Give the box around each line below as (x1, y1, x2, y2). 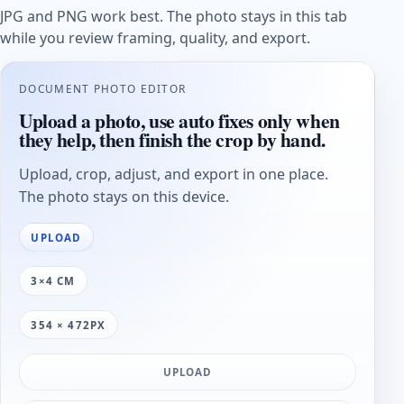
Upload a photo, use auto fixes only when (19, 106, 340, 135)
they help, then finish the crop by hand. (19, 125, 326, 154)
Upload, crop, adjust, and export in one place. (19, 164, 328, 185)
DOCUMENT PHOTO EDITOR (19, 81, 187, 96)
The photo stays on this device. (19, 187, 229, 207)
